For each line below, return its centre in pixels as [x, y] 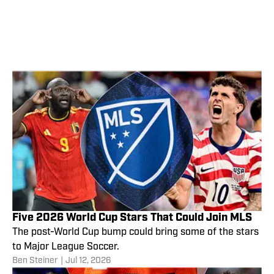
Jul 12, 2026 [88, 261]
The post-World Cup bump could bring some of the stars [136, 232]
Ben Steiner [35, 261]
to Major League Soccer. [66, 247]
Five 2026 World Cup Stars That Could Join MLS [132, 218]
